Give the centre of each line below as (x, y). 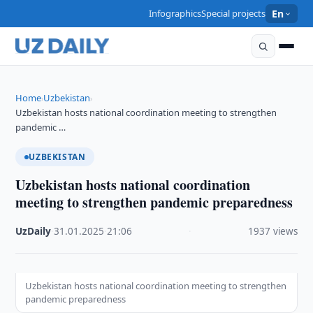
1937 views (272, 231)
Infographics (175, 13)
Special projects (234, 13)
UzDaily (34, 231)
